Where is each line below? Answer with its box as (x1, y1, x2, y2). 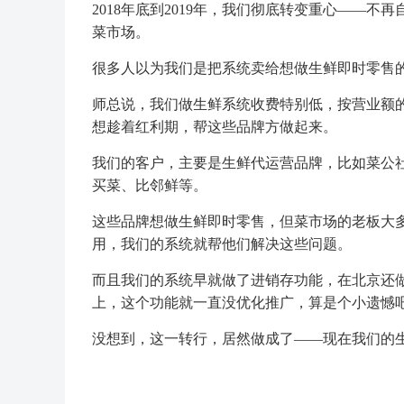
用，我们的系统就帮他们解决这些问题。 (92, 236, 352, 252)
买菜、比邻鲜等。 (92, 178, 207, 194)
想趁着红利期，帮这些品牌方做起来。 (92, 119, 337, 135)
